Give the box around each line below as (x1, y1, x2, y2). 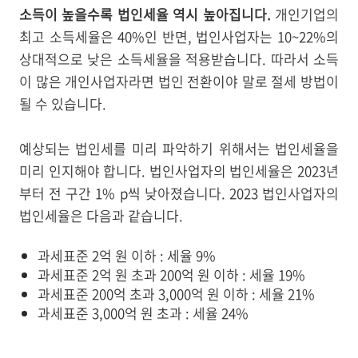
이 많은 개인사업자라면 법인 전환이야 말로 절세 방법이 (19, 70, 339, 91)
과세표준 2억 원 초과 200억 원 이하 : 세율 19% (38, 264, 305, 284)
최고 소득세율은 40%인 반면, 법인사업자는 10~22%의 (19, 26, 339, 46)
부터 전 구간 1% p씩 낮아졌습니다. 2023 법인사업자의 (19, 182, 339, 203)
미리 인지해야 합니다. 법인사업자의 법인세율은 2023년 (19, 160, 339, 181)
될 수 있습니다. (19, 93, 106, 113)
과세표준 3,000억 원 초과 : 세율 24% (38, 302, 249, 323)
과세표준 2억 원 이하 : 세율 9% (38, 245, 216, 265)
